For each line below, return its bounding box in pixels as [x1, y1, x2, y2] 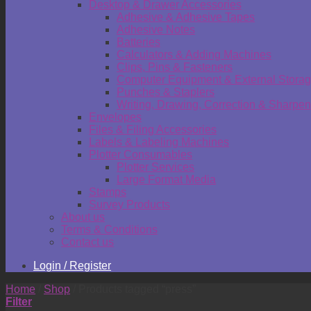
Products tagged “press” [76, 283, 196, 295]
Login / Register [33, 259, 111, 271]
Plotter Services [117, 160, 194, 173]
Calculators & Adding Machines [117, 48, 271, 60]
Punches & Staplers [117, 85, 215, 98]
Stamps [89, 185, 126, 198]
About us [61, 210, 105, 223]
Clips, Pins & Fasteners [117, 60, 233, 73]
